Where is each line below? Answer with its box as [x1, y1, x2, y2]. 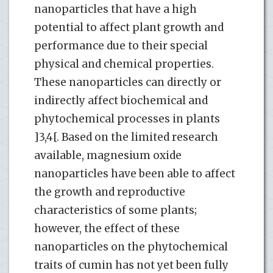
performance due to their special [34, 38, 208, 52]
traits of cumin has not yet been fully [34, 258, 229, 272]
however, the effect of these [34, 221, 180, 235]
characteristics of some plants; [34, 203, 197, 217]
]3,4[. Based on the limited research [34, 130, 218, 144]
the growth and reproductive [34, 185, 185, 199]
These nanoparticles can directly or [34, 75, 221, 89]
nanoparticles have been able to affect [34, 166, 235, 180]
